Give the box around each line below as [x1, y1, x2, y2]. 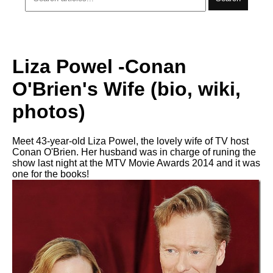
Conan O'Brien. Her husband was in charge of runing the [12, 147, 256, 157]
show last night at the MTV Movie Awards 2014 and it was [12, 158, 260, 168]
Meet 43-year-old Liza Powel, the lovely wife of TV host [12, 136, 249, 146]
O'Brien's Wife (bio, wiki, [12, 77, 241, 100]
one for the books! [12, 169, 89, 179]
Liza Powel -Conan [12, 55, 186, 77]
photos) [12, 100, 85, 122]
